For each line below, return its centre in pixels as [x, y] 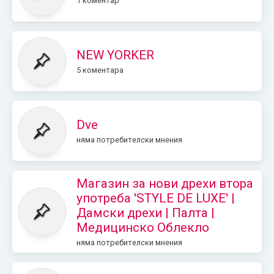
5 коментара [100, 70]
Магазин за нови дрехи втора [165, 183]
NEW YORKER [115, 55]
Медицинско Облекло [143, 227]
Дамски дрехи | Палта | [145, 213]
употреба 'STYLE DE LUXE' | [155, 198]
